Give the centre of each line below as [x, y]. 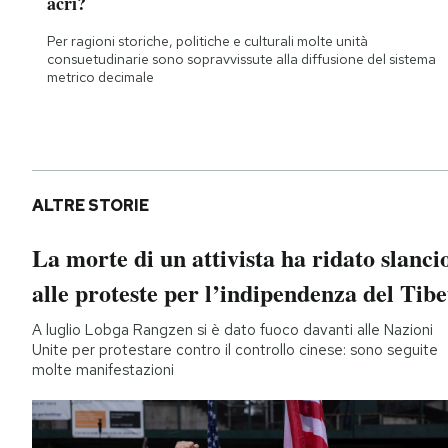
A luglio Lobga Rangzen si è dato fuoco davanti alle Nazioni [232, 330]
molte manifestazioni [103, 370]
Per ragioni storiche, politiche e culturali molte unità [207, 41]
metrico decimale [100, 77]
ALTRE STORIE [90, 206]
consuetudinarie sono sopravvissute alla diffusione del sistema [241, 59]
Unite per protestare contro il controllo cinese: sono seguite [235, 350]
